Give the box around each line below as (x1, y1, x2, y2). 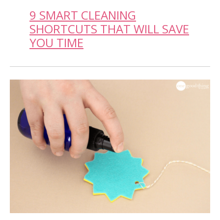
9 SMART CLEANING (29, 6, 136, 23)
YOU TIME (29, 34, 83, 51)
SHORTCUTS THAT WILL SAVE (29, 20, 189, 37)
